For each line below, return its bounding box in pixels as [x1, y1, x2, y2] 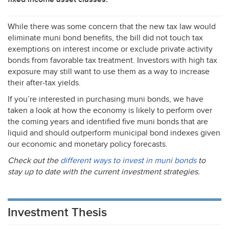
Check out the [8, 156, 60, 166]
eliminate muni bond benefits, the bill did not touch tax [8, 33, 203, 43]
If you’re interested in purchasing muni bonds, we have [8, 95, 203, 104]
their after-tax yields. [8, 78, 81, 88]
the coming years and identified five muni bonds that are [8, 117, 208, 127]
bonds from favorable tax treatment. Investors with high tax [8, 56, 217, 65]
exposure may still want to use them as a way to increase [8, 67, 210, 77]
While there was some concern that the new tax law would [8, 22, 216, 32]
